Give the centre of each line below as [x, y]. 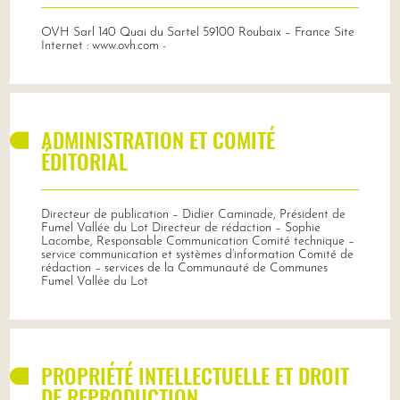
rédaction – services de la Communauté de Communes [184, 268]
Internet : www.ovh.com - [103, 46]
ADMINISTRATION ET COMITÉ [158, 139]
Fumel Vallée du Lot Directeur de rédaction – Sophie [180, 228]
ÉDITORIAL [84, 160]
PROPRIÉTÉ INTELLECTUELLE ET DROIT [195, 375]
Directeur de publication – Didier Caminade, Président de [193, 214]
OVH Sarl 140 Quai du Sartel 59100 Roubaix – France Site [197, 32]
